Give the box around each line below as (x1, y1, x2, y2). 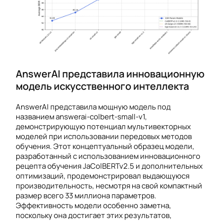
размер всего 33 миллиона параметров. (16, 190, 156, 201)
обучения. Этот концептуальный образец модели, (16, 141, 194, 152)
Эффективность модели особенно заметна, (16, 200, 171, 211)
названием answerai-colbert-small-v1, (16, 111, 147, 122)
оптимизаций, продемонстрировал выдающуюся (16, 171, 189, 182)
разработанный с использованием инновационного (16, 151, 200, 162)
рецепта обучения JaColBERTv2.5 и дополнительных (16, 161, 203, 172)
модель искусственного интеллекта (16, 78, 189, 93)
